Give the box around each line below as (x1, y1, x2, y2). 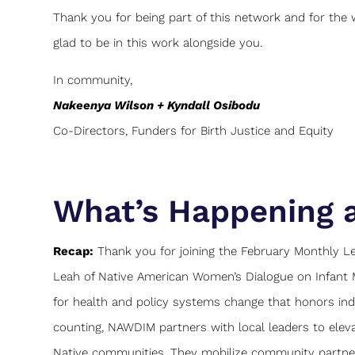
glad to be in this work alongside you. (53, 35, 263, 50)
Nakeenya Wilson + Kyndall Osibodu (53, 97, 261, 113)
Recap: (53, 243, 94, 258)
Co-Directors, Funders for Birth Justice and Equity (53, 123, 334, 138)
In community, (53, 72, 133, 87)
